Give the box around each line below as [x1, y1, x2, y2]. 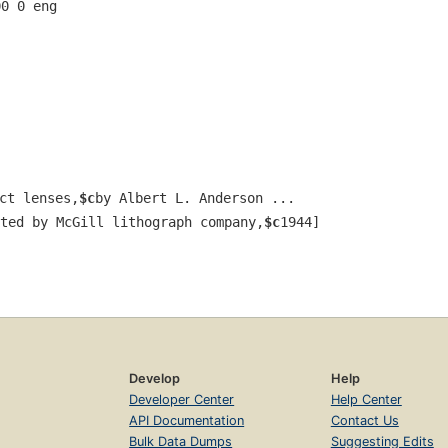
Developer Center [129, 391, 235, 407]
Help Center [330, 391, 402, 407]
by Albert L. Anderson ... [95, 189, 295, 206]
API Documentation [129, 412, 245, 428]
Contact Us [330, 412, 399, 428]
